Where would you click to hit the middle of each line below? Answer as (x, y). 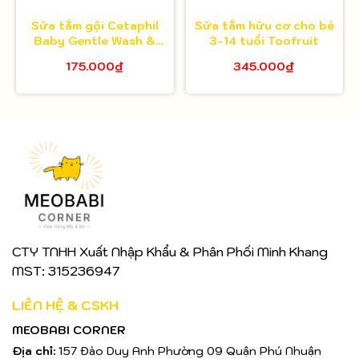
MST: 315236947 (66, 270)
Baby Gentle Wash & (95, 41)
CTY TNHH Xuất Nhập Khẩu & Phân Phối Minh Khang (170, 251)
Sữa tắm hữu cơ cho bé (264, 26)
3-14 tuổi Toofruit (264, 41)
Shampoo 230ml (95, 56)
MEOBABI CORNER (69, 330)
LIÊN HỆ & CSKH (65, 305)
